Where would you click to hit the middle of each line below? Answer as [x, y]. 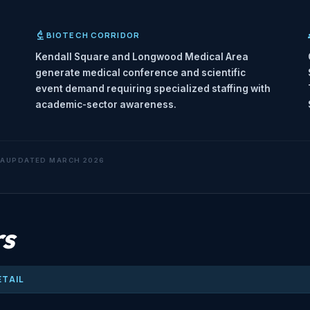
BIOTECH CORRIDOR [93, 35]
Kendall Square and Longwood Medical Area [142, 57]
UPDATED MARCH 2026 [55, 161]
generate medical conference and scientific [140, 73]
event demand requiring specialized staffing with [153, 89]
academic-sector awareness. [106, 105]
